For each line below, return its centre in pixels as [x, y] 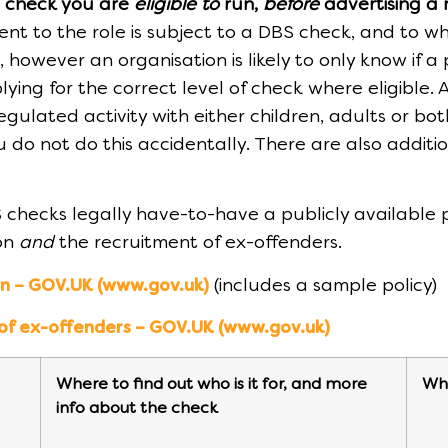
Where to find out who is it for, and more [211, 385]
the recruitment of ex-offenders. [200, 244]
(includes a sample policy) [323, 286]
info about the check [137, 409]
